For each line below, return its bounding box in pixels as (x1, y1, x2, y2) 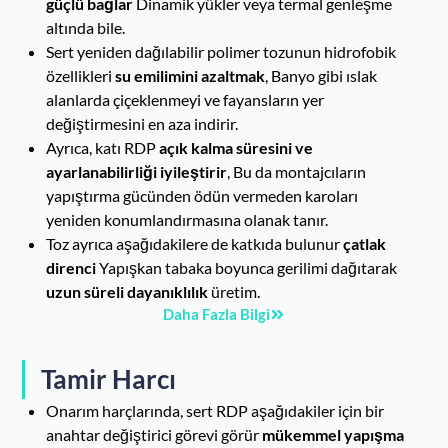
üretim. (208, 282, 261, 302)
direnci (46, 258, 97, 278)
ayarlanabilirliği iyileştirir (46, 162, 228, 182)
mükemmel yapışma (262, 425, 405, 445)
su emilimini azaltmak (115, 66, 266, 86)
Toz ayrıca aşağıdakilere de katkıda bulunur (46, 234, 344, 254)
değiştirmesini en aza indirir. (46, 114, 239, 134)
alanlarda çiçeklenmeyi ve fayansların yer (46, 90, 325, 110)
